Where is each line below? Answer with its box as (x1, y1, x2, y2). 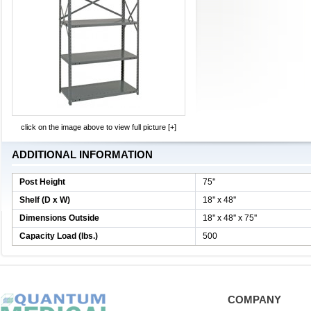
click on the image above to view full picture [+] (21, 123, 176, 131)
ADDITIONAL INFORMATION (12, 149, 153, 160)
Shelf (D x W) (19, 195, 70, 205)
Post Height (19, 177, 65, 187)
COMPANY (228, 294, 282, 305)
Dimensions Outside (19, 213, 99, 223)
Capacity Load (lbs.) (19, 231, 98, 241)
